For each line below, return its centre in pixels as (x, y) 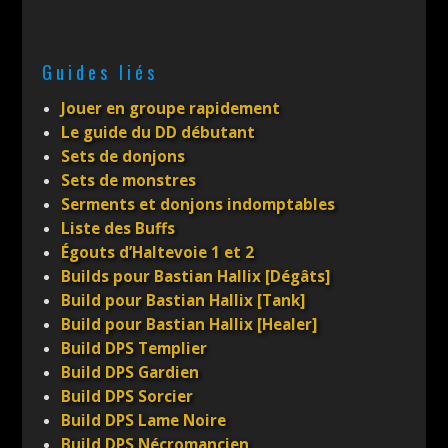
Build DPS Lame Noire (144, 421)
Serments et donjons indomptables (198, 205)
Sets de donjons (123, 157)
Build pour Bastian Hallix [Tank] (183, 301)
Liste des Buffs (118, 229)
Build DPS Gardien (130, 373)
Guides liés (100, 72)
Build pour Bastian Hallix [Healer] (189, 325)
